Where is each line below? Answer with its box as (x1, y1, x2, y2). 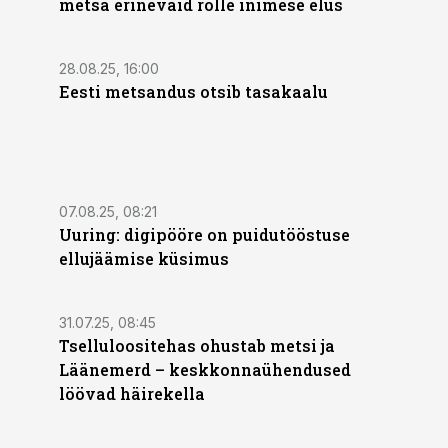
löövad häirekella (59, 383, 205, 404)
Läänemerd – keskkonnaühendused (59, 359, 351, 380)
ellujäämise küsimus (59, 248, 229, 269)
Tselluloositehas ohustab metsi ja (59, 335, 335, 356)
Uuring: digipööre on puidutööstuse (59, 224, 350, 245)
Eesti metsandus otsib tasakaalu (59, 81, 328, 102)
